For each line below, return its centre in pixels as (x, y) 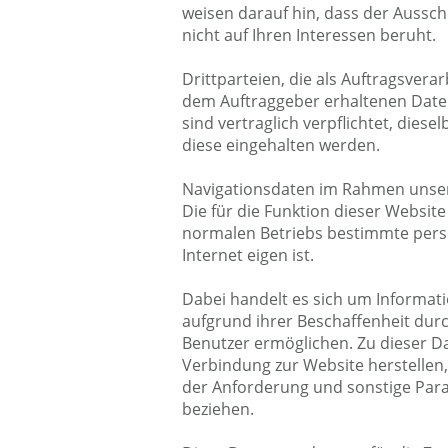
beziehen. (218, 409)
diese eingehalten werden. (281, 145)
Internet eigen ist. (248, 255)
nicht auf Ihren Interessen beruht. (309, 35)
